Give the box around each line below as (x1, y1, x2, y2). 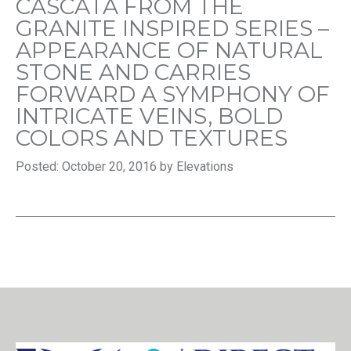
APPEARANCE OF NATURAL (16, 37, 323, 64)
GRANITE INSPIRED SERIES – (16, 15, 329, 42)
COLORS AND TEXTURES (16, 125, 288, 152)
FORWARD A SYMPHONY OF (16, 81, 330, 108)
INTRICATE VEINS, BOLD (16, 103, 283, 130)
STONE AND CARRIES (16, 59, 251, 86)
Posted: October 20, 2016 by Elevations (16, 159, 233, 175)
